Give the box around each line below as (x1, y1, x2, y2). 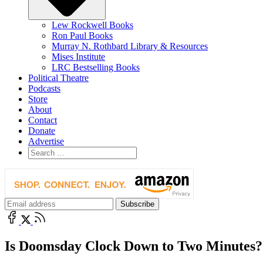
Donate (28, 125, 55, 136)
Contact (28, 114, 57, 125)
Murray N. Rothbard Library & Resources (52, 41, 208, 51)
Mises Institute (52, 51, 105, 62)
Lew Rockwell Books (52, 19, 133, 30)
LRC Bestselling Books (52, 62, 140, 72)
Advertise (28, 136, 64, 146)
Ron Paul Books (52, 30, 113, 41)
